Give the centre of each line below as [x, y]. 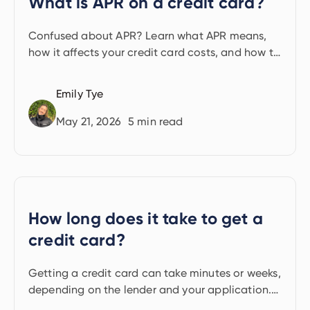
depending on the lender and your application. [150, 290]
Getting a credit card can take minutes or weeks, [155, 273]
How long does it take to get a [146, 218]
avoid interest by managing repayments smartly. [154, 69]
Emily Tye [80, 94]
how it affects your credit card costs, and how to [154, 52]
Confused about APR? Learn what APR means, [148, 36]
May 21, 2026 [89, 121]
